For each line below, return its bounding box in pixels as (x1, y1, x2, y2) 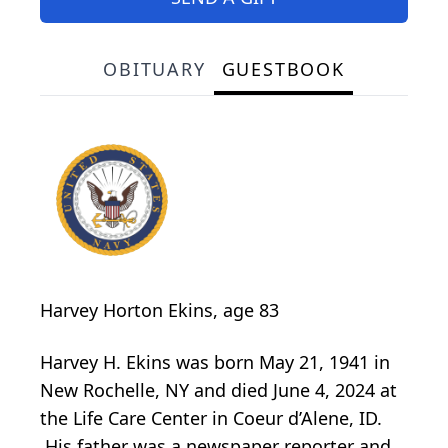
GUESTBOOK (221, 56, 345, 81)
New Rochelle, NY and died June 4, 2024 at (40, 377, 397, 402)
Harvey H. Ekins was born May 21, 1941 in (40, 349, 390, 374)
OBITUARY (103, 56, 206, 81)
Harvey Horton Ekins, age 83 (40, 297, 279, 322)
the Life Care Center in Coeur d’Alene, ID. (40, 405, 382, 430)
